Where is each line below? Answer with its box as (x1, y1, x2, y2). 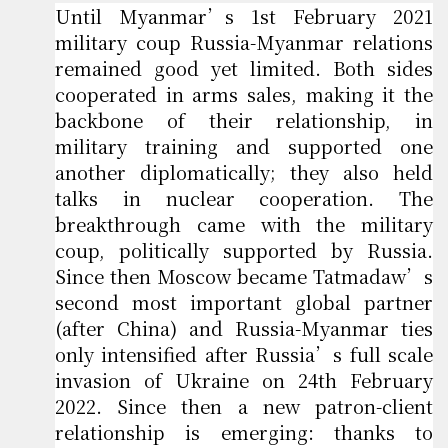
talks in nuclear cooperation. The (55, 185, 433, 212)
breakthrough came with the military (55, 211, 433, 238)
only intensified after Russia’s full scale (55, 341, 433, 368)
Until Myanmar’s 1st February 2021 (55, 3, 433, 30)
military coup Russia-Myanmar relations (55, 29, 433, 56)
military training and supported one (55, 133, 433, 160)
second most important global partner (55, 289, 433, 316)
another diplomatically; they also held (55, 159, 433, 186)
